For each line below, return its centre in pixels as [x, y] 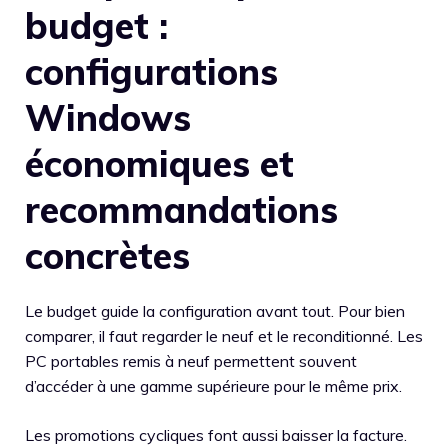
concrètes [107, 255]
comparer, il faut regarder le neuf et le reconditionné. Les [224, 335]
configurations [151, 71]
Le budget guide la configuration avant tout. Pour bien [215, 310]
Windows [108, 117]
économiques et [159, 163]
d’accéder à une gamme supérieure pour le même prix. [213, 385]
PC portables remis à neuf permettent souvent [191, 360]
